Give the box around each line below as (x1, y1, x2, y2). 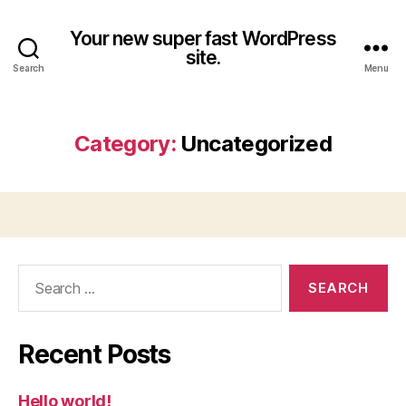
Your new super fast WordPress (70, 26, 336, 50)
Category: (73, 130, 177, 157)
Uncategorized (180, 130, 333, 157)
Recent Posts (18, 339, 171, 370)
